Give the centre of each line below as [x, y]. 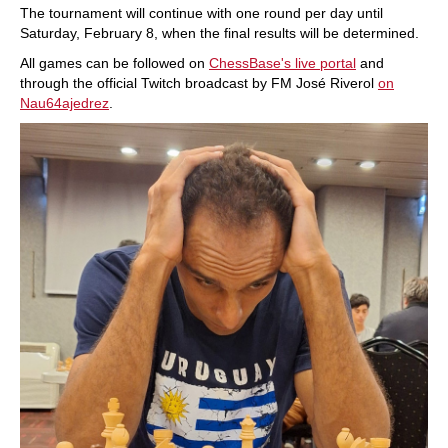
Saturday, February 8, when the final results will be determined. [219, 33]
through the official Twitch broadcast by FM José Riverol [199, 83]
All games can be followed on [114, 63]
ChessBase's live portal [282, 63]
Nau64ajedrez [64, 103]
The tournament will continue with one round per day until [201, 13]
